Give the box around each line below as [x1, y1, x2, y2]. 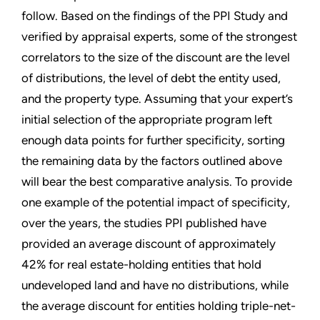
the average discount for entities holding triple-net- [21, 298, 296, 313]
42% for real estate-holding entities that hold [21, 256, 261, 271]
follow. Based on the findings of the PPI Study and [21, 8, 288, 23]
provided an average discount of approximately [21, 236, 276, 251]
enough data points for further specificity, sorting [21, 132, 285, 147]
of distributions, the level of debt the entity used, [21, 70, 281, 85]
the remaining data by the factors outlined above [21, 153, 282, 168]
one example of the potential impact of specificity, [21, 194, 290, 209]
